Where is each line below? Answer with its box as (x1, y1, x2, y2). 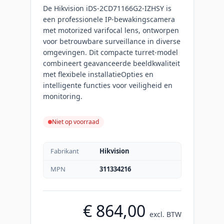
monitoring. (42, 91, 82, 101)
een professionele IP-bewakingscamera (42, 14, 175, 24)
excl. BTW (149, 209, 181, 219)
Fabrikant (50, 146, 79, 155)
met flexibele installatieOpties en (42, 69, 153, 79)
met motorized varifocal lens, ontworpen (42, 25, 179, 35)
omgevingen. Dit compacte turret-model (42, 47, 178, 57)
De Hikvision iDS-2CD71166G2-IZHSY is (42, 3, 171, 13)
